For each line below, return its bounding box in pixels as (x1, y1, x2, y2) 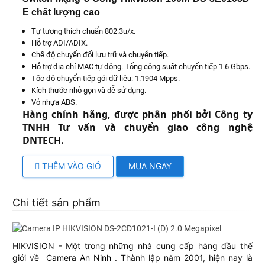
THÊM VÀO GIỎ (39, 161, 101, 172)
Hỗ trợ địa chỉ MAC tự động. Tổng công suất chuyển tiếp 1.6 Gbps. (31, 62, 250, 72)
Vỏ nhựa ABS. (31, 98, 77, 107)
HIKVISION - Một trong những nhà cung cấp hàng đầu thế (12, 241, 253, 251)
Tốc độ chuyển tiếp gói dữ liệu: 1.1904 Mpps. (31, 74, 180, 83)
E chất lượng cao (22, 7, 100, 18)
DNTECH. (22, 134, 64, 147)
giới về (12, 253, 47, 263)
